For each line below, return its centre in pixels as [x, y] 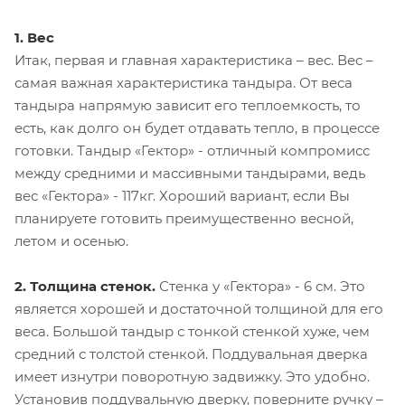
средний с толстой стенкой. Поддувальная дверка [191, 353]
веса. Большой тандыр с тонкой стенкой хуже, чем [192, 331]
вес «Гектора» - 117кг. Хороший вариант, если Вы [182, 195]
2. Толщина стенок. [85, 286]
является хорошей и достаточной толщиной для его [199, 308]
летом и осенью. [71, 240]
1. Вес [34, 37]
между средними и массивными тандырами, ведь [190, 173]
